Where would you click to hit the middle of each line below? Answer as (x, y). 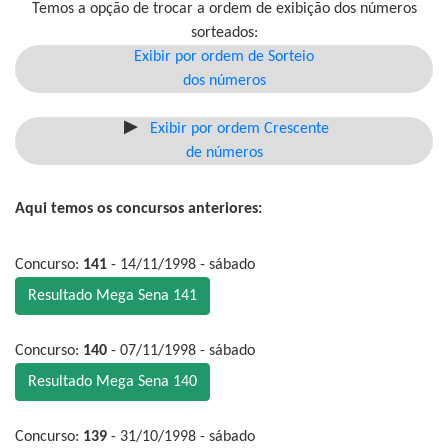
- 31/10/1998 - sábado (181, 437)
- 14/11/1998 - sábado (181, 265)
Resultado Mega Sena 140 (112, 382)
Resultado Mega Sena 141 (112, 296)
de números (224, 153)
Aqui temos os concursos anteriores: (138, 209)
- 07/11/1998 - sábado (181, 351)
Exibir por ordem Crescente (239, 129)
